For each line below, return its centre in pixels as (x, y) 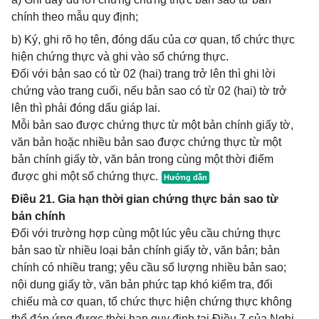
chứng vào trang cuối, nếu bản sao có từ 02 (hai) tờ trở (149, 91)
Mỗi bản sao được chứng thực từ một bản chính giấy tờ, (152, 125)
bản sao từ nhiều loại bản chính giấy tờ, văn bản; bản (146, 250)
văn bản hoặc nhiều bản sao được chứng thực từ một (146, 142)
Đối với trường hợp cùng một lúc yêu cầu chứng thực (146, 233)
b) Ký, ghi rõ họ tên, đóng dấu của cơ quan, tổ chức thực (153, 40)
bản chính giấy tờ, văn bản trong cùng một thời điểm (142, 159)
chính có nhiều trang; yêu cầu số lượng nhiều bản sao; (149, 267)
